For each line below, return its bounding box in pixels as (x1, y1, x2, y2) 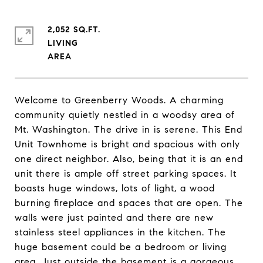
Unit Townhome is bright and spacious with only (15, 139, 240, 150)
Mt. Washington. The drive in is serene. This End (15, 124, 242, 135)
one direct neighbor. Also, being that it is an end (15, 153, 243, 164)
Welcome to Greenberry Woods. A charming (15, 95, 224, 106)
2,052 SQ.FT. (48, 25, 100, 35)
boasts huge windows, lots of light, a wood (15, 183, 215, 194)
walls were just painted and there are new (15, 212, 214, 223)
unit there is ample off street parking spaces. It (15, 168, 237, 179)
